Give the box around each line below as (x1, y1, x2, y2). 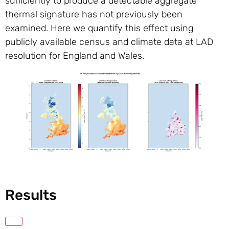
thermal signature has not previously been (5, 9, 182, 20)
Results (5, 187, 57, 204)
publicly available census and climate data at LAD (5, 36, 213, 48)
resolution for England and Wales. (5, 50, 144, 62)
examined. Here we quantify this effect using (5, 22, 193, 34)
